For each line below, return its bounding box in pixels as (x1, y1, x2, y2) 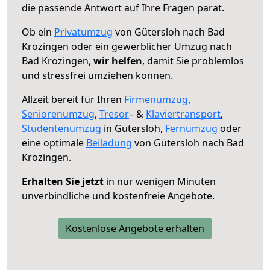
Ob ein (22, 25, 54, 39)
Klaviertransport (146, 107, 221, 121)
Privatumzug (54, 25, 113, 39)
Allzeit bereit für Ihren (22, 92, 124, 106)
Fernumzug (165, 121, 218, 135)
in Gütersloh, (101, 121, 165, 135)
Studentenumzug (22, 121, 101, 135)
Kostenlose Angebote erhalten (66, 221, 204, 235)
